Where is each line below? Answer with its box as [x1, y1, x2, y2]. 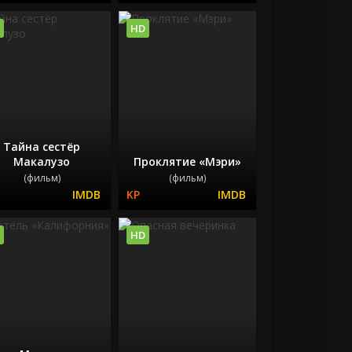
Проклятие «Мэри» [133, 154, 241, 170]
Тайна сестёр [3, 139, 81, 155]
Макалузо [13, 154, 71, 170]
